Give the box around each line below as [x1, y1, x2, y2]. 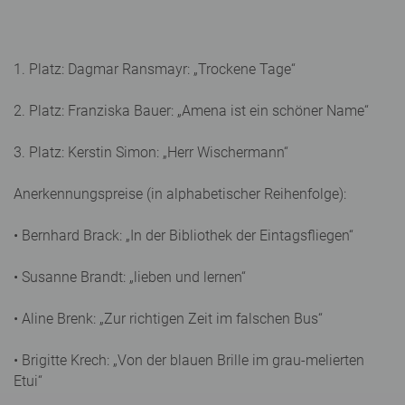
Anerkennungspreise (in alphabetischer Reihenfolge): [14, 184, 346, 202]
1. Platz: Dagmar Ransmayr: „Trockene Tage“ [14, 60, 296, 78]
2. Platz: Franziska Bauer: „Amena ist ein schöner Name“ [14, 101, 369, 119]
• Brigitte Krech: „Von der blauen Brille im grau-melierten [14, 351, 364, 369]
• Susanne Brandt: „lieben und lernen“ [14, 268, 246, 286]
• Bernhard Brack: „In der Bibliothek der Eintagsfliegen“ [14, 226, 353, 244]
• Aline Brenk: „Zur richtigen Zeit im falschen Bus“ [14, 309, 323, 327]
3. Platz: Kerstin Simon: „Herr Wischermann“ [14, 143, 288, 161]
